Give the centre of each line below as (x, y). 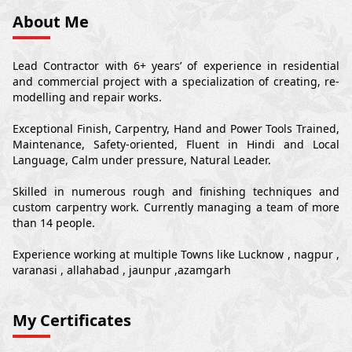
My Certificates (72, 321)
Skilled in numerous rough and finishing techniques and (176, 192)
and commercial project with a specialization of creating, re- (176, 82)
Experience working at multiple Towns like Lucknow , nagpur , (176, 255)
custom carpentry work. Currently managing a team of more (176, 207)
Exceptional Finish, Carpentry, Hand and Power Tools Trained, (176, 129)
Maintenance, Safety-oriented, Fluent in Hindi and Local (176, 145)
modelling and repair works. (87, 97)
